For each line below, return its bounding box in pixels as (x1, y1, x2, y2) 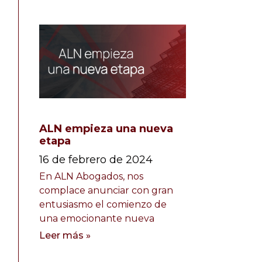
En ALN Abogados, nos (39, 170, 143, 182)
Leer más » (39, 229, 91, 241)
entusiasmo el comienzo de (39, 198, 167, 210)
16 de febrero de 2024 (39, 153, 153, 166)
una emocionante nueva (39, 212, 154, 224)
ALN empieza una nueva (39, 122, 173, 135)
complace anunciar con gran (39, 184, 173, 196)
